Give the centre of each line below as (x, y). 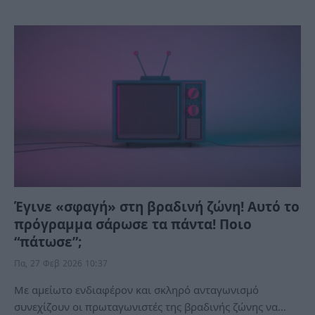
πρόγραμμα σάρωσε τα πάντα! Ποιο (133, 224)
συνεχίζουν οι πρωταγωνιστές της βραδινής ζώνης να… (150, 306)
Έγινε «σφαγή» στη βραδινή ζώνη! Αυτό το (157, 206)
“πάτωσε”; (48, 242)
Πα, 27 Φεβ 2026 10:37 (61, 263)
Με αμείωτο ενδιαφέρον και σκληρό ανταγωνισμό (136, 289)
